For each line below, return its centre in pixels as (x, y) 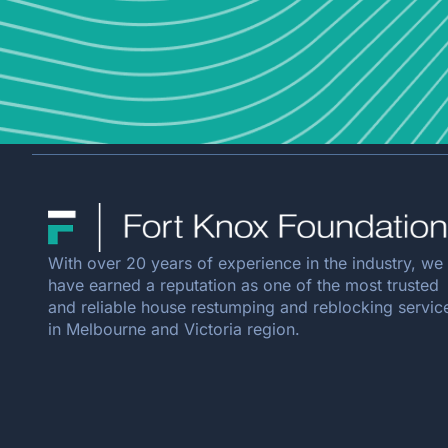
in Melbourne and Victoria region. (174, 328)
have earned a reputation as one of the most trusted (243, 284)
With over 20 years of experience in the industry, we (245, 262)
